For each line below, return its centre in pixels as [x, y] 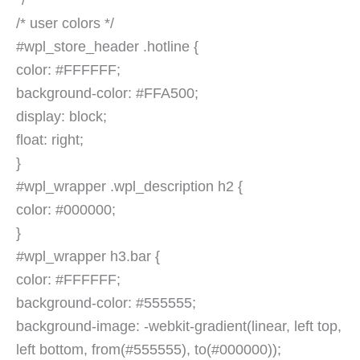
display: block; [61, 117]
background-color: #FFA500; [107, 94]
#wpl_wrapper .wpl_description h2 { [129, 187]
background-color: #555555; [106, 303]
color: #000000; [66, 210]
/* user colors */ [65, 24]
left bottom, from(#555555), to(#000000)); [149, 350]
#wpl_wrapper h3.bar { [88, 257]
